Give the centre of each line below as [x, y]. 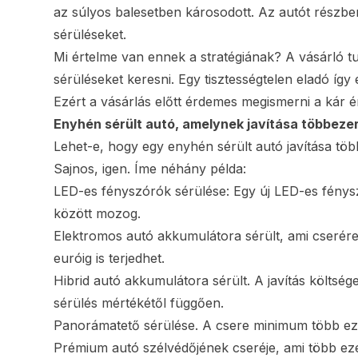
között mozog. [97, 214]
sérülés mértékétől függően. [139, 303]
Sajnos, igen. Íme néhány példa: [150, 169]
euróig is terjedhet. [109, 259]
